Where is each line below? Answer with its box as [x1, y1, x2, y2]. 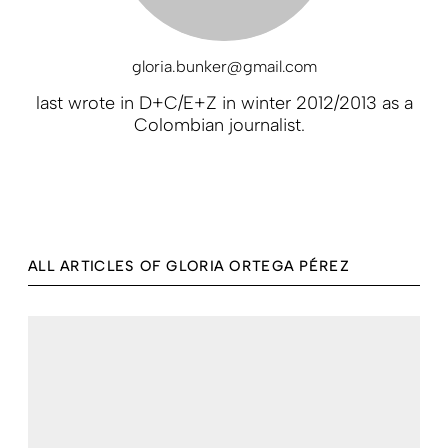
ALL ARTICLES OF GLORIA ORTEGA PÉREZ [28, 257, 349, 275]
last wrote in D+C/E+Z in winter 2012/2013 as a [35, 91, 413, 114]
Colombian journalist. [133, 113, 315, 136]
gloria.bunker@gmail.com [131, 56, 317, 76]
